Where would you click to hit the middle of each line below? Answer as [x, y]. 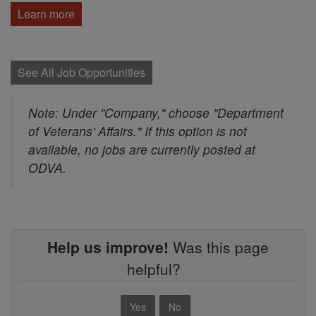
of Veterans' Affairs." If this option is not [138, 131]
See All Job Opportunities [81, 72]
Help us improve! [108, 247]
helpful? [158, 268]
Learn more [46, 13]
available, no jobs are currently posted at [142, 150]
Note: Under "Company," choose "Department [156, 113]
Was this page [219, 247]
